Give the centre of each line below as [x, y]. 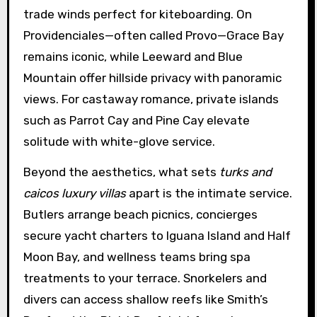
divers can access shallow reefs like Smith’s [145, 299]
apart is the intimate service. [209, 193]
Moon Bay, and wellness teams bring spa [137, 257]
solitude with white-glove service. [119, 141]
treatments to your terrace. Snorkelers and [145, 278]
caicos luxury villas [74, 193]
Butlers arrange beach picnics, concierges [140, 214]
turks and [245, 172]
